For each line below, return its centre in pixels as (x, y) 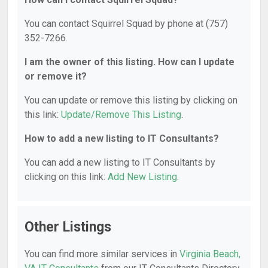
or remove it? (56, 76)
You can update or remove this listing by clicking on (131, 100)
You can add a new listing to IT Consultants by (120, 162)
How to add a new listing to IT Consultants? (122, 138)
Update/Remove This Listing (121, 115)
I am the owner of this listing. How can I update (130, 62)
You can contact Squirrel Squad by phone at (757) (126, 24)
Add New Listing (142, 177)
